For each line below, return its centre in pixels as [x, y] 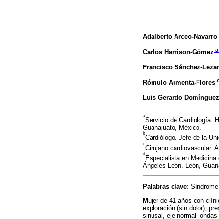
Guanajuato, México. [172, 127]
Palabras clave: [167, 187]
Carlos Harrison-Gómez [178, 52]
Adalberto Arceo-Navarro [180, 37]
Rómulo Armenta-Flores [179, 82]
